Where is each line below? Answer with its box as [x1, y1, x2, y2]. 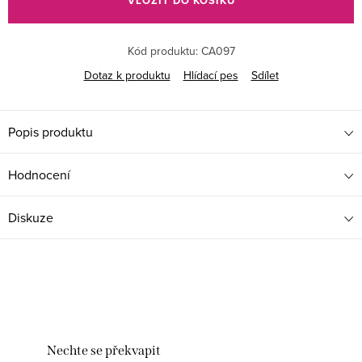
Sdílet [250, 67, 279, 84]
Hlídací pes [183, 67, 238, 84]
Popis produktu [8, 123, 93, 141]
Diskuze [8, 208, 53, 227]
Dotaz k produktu [83, 67, 170, 84]
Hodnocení [8, 166, 70, 184]
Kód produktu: [127, 43, 198, 60]
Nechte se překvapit [47, 343, 161, 359]
